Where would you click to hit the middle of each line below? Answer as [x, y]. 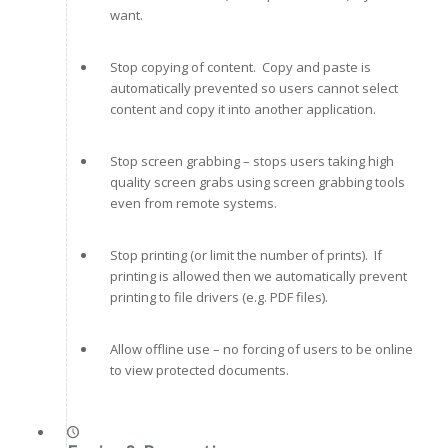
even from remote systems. [193, 203]
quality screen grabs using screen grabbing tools [257, 182]
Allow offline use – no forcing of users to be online [261, 349]
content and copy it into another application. [242, 109]
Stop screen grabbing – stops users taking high [251, 161]
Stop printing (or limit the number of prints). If [245, 255]
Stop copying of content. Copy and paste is [240, 67]
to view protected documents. [199, 370]
